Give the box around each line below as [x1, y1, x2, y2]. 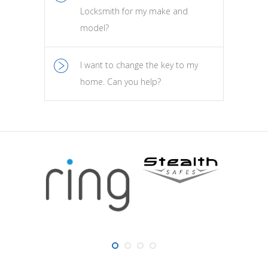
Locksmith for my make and [80, 5, 188, 17]
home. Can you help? [80, 76, 161, 88]
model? [80, 22, 109, 34]
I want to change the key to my [80, 59, 198, 71]
